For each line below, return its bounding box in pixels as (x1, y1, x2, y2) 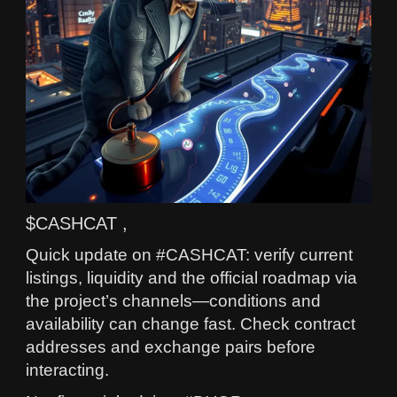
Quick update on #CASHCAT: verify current (26, 245, 353, 264)
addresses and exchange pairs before (26, 337, 315, 356)
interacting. (26, 360, 109, 379)
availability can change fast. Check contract (26, 314, 355, 333)
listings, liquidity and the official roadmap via (26, 268, 357, 287)
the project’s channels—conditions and (26, 291, 321, 310)
